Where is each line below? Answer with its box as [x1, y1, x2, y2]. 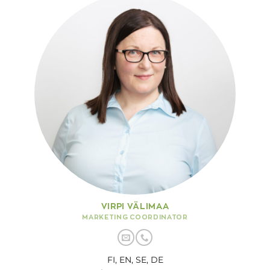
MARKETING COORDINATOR [82, 213, 188, 221]
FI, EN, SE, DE [107, 255, 163, 265]
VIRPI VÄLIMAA [101, 201, 169, 210]
